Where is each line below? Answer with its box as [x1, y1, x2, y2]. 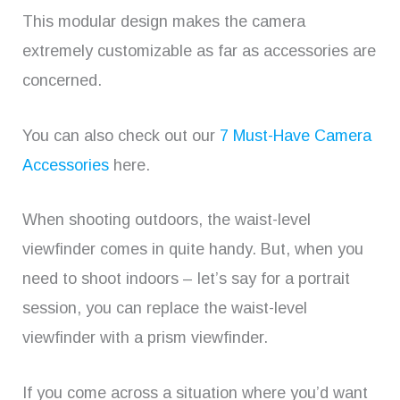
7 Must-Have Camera [220, 126, 371, 145]
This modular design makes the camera [22, 12, 305, 30]
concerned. [22, 71, 102, 89]
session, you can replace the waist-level [22, 299, 307, 318]
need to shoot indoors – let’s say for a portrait [22, 270, 350, 288]
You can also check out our [22, 126, 220, 145]
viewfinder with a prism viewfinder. [22, 329, 268, 347]
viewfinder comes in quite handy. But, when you [22, 240, 363, 259]
